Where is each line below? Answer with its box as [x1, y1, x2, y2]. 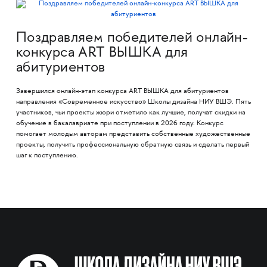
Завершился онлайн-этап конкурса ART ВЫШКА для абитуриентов [15, 87, 229, 95]
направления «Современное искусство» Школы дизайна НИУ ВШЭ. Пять [15, 98, 251, 106]
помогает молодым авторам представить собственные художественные [15, 130, 250, 138]
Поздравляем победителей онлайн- [15, 30, 249, 46]
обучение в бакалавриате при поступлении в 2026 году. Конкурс [15, 119, 223, 128]
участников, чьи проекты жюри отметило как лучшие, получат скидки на [15, 108, 246, 117]
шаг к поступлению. [15, 151, 78, 160]
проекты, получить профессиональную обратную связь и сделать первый [15, 141, 249, 149]
